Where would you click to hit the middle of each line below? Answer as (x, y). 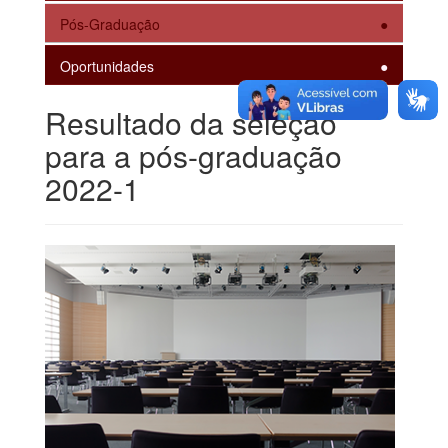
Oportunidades (107, 65)
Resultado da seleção (191, 122)
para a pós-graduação (193, 155)
